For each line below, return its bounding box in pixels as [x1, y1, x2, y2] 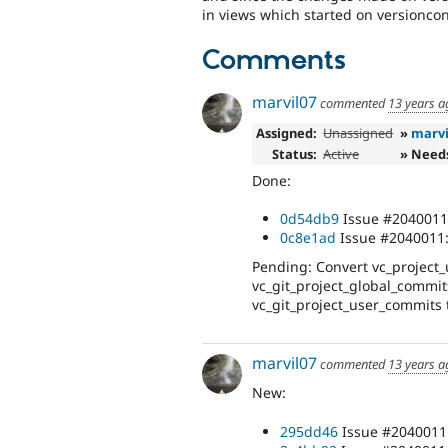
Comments [202, 44, 346, 79]
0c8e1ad [280, 228, 336, 248]
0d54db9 [280, 209, 339, 229]
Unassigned [323, 123, 394, 142]
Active [323, 144, 360, 163]
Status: [271, 144, 317, 163]
